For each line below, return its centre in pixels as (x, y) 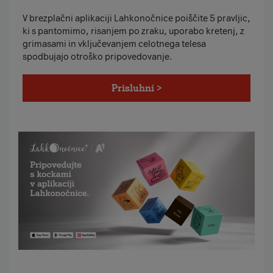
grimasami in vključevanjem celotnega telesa (114, 44)
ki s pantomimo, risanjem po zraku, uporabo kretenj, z (133, 31)
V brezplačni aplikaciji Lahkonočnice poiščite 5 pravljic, (136, 19)
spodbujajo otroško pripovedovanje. (97, 57)
